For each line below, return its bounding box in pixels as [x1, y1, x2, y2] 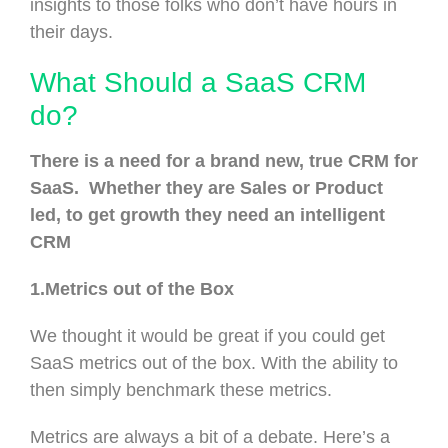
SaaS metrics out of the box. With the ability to [30, 352, 398, 373]
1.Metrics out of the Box [30, 278, 234, 299]
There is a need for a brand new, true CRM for [30, 150, 418, 171]
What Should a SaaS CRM [30, 66, 366, 98]
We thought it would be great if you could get [30, 325, 385, 346]
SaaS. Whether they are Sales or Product [30, 177, 383, 198]
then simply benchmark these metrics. [30, 379, 332, 400]
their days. [30, 21, 118, 42]
